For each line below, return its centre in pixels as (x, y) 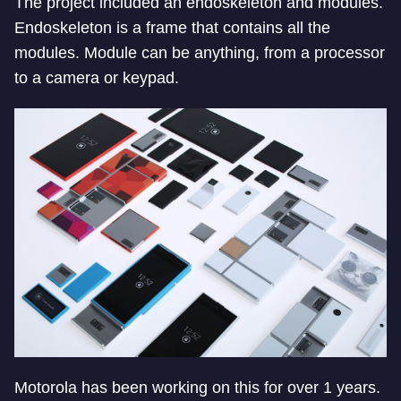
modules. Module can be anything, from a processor (200, 53)
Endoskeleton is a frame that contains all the (172, 28)
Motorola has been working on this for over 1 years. (197, 387)
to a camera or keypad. (97, 78)
